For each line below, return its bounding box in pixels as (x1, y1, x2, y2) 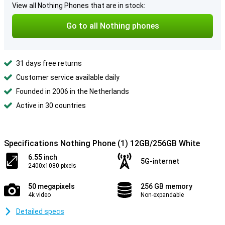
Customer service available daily (16, 73, 120, 81)
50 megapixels (28, 182, 75, 190)
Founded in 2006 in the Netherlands (16, 87, 129, 95)
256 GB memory (141, 182, 192, 190)
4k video (28, 191, 51, 198)
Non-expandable (141, 191, 184, 198)
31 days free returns (16, 59, 82, 67)
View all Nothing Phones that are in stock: (12, 2, 145, 10)
